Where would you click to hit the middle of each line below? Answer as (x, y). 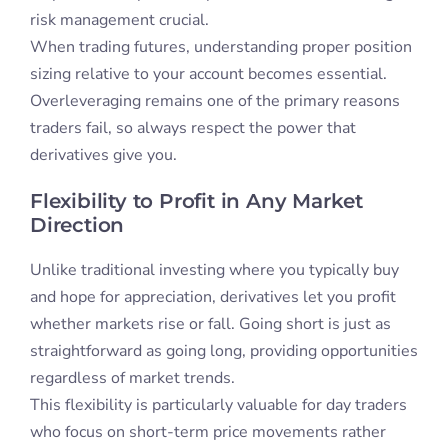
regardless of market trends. (132, 378)
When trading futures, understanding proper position (220, 47)
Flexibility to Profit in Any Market (196, 201)
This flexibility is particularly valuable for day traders (218, 405)
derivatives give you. (103, 155)
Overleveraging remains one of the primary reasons (214, 101)
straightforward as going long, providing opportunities (223, 351)
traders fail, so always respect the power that (192, 128)
